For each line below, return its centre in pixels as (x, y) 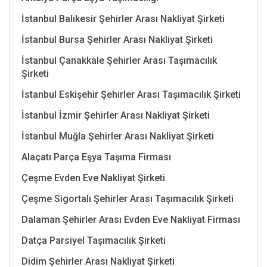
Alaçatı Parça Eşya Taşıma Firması (96, 157)
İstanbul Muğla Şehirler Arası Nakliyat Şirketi (118, 136)
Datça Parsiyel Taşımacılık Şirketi (94, 240)
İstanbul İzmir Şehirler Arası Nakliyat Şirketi (116, 115)
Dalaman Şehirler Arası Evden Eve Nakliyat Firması (131, 219)
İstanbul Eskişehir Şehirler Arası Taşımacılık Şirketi (131, 94)
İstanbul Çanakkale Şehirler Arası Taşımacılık (119, 60)
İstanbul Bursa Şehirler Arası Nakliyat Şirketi (117, 39)
